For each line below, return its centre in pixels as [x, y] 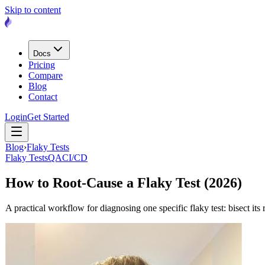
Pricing [42, 65]
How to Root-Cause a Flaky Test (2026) [124, 182]
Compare [46, 75]
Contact [43, 97]
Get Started [48, 117]
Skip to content [33, 10]
